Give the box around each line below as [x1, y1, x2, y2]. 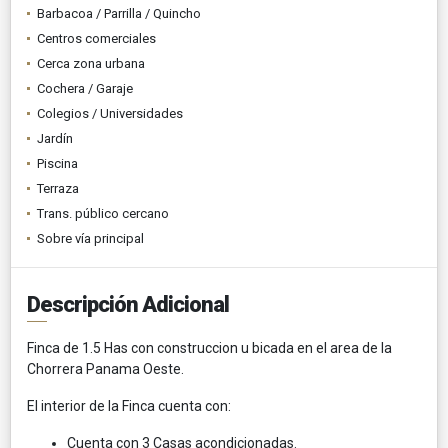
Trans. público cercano [37, 205, 169, 221]
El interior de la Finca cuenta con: [27, 397, 231, 414]
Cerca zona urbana [37, 55, 145, 71]
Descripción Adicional [27, 291, 229, 317]
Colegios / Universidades [37, 105, 183, 121]
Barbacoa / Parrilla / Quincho [37, 5, 201, 21]
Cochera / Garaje [37, 80, 133, 96]
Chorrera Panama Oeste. [27, 360, 184, 377]
